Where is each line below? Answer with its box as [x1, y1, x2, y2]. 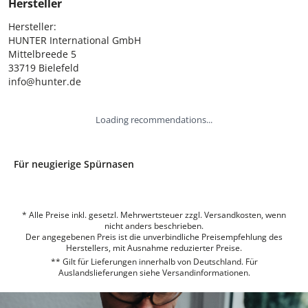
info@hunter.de [8, 74, 81, 88]
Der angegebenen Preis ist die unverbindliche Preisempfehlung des [25, 230, 283, 243]
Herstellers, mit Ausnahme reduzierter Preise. [66, 241, 242, 254]
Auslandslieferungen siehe [58, 266, 162, 278]
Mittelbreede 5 [8, 47, 76, 60]
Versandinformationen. [162, 266, 250, 278]
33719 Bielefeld [8, 60, 79, 74]
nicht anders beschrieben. [104, 219, 203, 232]
